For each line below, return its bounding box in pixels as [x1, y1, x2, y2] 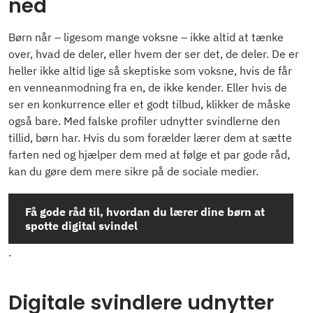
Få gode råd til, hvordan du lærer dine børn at [25, 205, 265, 219]
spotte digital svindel [25, 219, 138, 233]
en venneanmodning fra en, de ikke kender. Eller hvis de [8, 80, 287, 95]
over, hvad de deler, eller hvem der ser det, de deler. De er [8, 47, 299, 61]
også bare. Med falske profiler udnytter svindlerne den [8, 114, 280, 129]
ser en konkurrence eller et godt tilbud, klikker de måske [8, 97, 291, 112]
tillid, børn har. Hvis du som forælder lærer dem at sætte [8, 131, 292, 145]
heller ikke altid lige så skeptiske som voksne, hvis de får [8, 64, 292, 78]
